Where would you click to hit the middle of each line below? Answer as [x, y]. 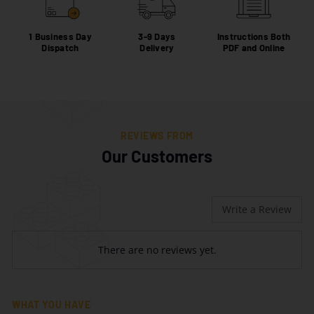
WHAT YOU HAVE [52, 305]
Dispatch [60, 47]
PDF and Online [254, 47]
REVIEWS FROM [157, 135]
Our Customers [157, 156]
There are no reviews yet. [157, 250]
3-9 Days [157, 36]
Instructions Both [254, 36]
